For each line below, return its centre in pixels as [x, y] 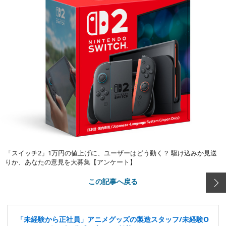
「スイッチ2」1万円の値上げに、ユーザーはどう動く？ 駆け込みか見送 [111, 153]
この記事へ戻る [113, 181]
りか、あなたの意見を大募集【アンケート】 [71, 162]
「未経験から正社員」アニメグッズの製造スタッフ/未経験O [113, 219]
